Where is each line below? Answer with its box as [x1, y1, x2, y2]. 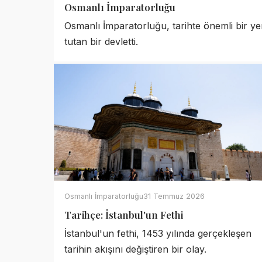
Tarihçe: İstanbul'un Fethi [64, 208, 183, 221]
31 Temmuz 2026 [143, 192, 205, 201]
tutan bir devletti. [64, 36, 138, 47]
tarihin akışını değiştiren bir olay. [64, 243, 206, 255]
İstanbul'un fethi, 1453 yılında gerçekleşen [64, 227, 251, 239]
